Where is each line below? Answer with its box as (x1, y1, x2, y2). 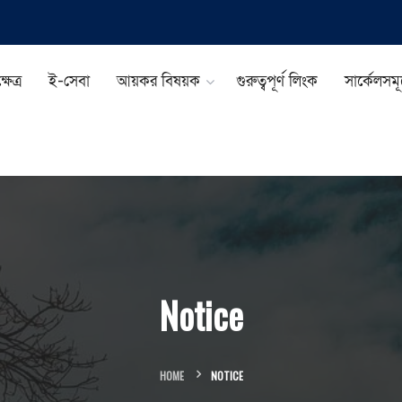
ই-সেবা (48, 72, 91, 90)
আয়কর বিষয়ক (117, 72, 201, 90)
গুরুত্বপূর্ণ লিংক (236, 72, 319, 90)
